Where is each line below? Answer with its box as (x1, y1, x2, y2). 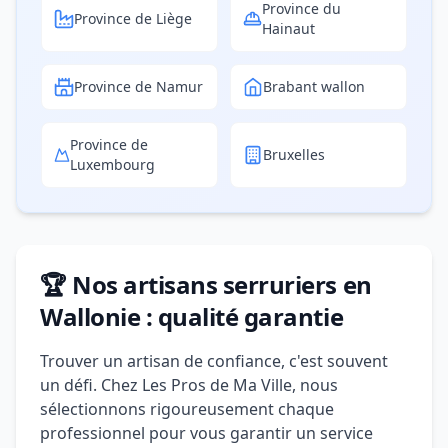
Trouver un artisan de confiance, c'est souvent (40, 350, 388, 372)
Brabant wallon (263, 77, 365, 96)
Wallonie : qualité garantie (40, 300, 344, 333)
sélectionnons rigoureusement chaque (40, 398, 334, 420)
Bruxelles (263, 145, 325, 164)
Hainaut (262, 19, 316, 38)
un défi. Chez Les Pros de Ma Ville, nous (40, 374, 338, 396)
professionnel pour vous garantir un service (40, 422, 373, 444)
